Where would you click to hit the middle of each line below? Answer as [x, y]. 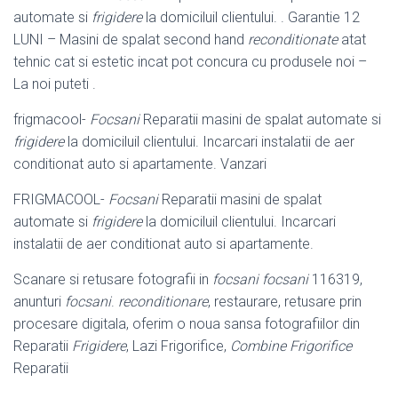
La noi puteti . [55, 84]
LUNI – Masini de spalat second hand [131, 39]
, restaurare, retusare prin [285, 301]
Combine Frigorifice [291, 346]
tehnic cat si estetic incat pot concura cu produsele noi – [190, 61]
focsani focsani [260, 279]
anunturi [39, 301]
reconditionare [163, 301]
